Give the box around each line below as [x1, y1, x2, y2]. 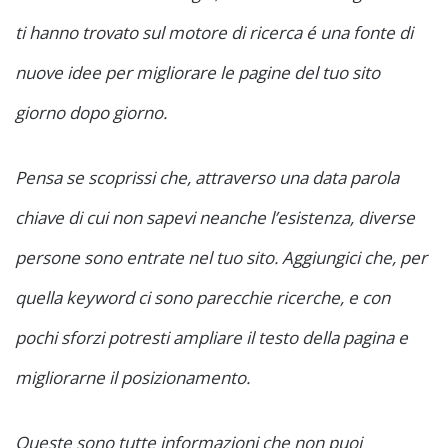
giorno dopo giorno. [15, 101, 167, 125]
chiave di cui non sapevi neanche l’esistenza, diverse [15, 206, 415, 230]
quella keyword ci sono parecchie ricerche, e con [15, 286, 390, 310]
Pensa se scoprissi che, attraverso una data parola [15, 166, 399, 190]
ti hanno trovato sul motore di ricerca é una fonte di [15, 21, 413, 45]
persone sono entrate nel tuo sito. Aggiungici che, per [15, 246, 427, 270]
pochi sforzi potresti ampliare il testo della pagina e [15, 326, 408, 350]
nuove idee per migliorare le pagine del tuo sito [15, 61, 380, 85]
